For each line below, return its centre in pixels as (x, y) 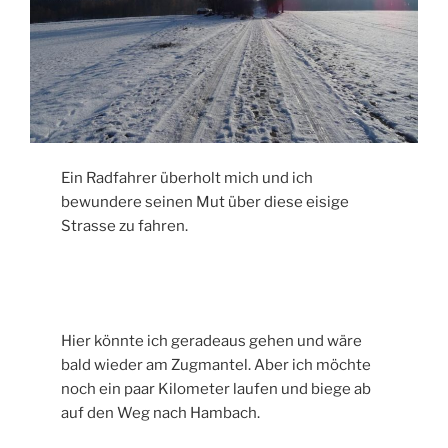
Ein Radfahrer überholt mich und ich (187, 177)
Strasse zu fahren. (125, 225)
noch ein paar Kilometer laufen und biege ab (216, 389)
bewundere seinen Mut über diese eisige (205, 201)
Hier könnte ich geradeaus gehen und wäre (212, 341)
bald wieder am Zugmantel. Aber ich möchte (216, 365)
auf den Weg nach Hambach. (161, 413)
